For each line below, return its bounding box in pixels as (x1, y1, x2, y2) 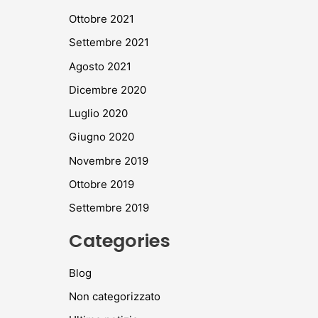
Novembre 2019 (68, 153, 148, 168)
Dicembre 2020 (68, 82, 146, 97)
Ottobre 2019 (68, 177, 134, 191)
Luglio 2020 (68, 106, 128, 121)
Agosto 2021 (68, 59, 131, 73)
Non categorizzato (68, 289, 160, 303)
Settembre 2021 (68, 35, 149, 50)
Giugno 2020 (68, 130, 134, 144)
